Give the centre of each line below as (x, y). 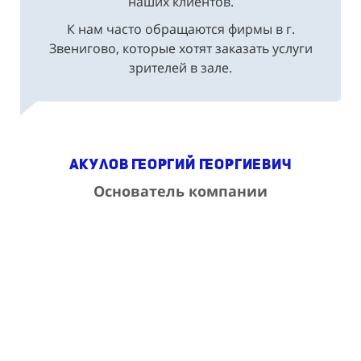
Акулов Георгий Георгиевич (180, 164)
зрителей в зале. (180, 67)
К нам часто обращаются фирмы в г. (180, 29)
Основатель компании (180, 191)
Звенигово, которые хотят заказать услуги (180, 48)
